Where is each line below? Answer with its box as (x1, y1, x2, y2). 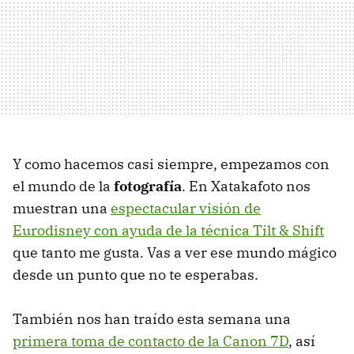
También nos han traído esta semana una (13, 310, 291, 329)
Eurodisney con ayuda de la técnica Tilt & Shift (13, 221, 324, 240)
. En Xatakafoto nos (182, 177, 311, 196)
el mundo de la (13, 177, 114, 196)
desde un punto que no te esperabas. (13, 265, 258, 284)
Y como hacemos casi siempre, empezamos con (13, 155, 330, 174)
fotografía (114, 177, 182, 196)
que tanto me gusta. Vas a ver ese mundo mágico (13, 243, 337, 262)
